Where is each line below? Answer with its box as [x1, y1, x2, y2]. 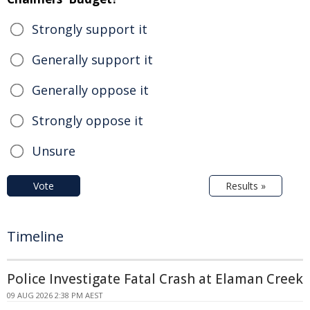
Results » [226, 179, 266, 192]
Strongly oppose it [32, 111, 143, 129]
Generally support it [32, 51, 153, 68]
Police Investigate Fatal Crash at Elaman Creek [7, 269, 303, 288]
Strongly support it [32, 20, 147, 37]
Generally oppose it [32, 81, 149, 98]
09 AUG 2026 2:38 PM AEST [7, 289, 103, 300]
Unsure [32, 142, 75, 159]
